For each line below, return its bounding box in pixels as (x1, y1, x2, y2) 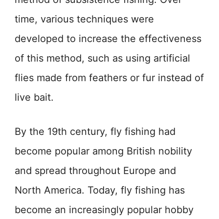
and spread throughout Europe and (15, 165, 176, 177)
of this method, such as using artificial (15, 52, 190, 65)
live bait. (15, 91, 54, 104)
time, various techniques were (15, 13, 154, 25)
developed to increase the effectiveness (15, 33, 201, 45)
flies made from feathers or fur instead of (15, 72, 204, 84)
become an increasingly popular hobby (15, 204, 194, 216)
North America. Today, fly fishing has (15, 184, 185, 197)
